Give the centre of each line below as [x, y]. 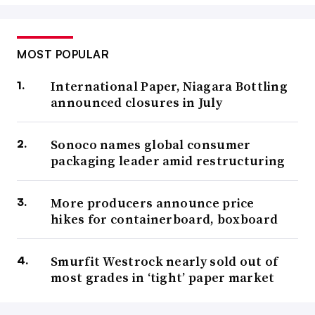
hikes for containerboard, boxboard [165, 219]
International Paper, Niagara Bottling [169, 86]
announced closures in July [136, 102]
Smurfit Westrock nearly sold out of [165, 261]
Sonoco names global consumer [151, 144]
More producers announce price [153, 202]
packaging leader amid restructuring [168, 160]
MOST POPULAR [63, 54]
